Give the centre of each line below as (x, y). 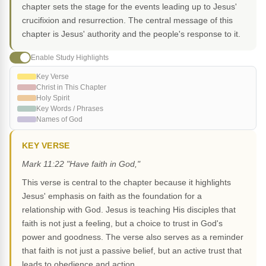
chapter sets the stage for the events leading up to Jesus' (129, 7)
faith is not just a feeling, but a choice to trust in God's (122, 224)
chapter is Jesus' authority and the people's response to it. (131, 34)
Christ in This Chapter (71, 88)
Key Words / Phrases (70, 109)
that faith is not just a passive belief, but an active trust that (132, 251)
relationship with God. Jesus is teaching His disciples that (129, 210)
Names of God (59, 120)
